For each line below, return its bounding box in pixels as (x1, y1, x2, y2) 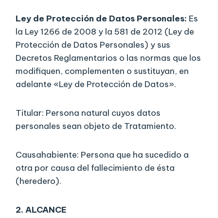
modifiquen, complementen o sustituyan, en (16, 66, 189, 77)
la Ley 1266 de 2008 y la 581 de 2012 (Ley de (16, 26, 194, 37)
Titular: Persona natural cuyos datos (16, 108, 161, 119)
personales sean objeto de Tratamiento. (16, 121, 176, 132)
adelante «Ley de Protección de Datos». (16, 79, 176, 90)
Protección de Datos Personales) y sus (16, 39, 170, 51)
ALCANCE (25, 204, 67, 216)
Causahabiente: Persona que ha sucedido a (16, 149, 189, 161)
